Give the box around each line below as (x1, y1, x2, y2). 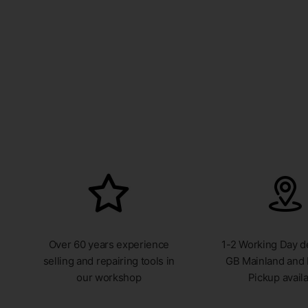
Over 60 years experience (48, 238, 170, 251)
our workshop (76, 271, 142, 284)
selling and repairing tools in (43, 254, 175, 267)
